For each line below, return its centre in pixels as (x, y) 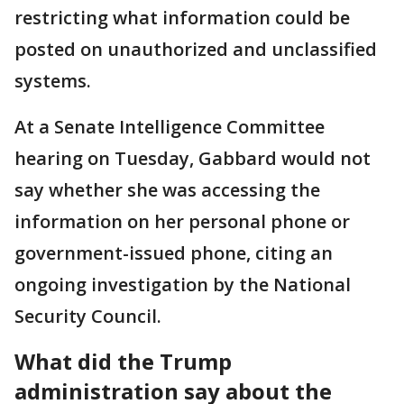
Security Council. (88, 316)
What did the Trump (123, 361)
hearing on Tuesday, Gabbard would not (193, 158)
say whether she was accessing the (167, 190)
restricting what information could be (182, 18)
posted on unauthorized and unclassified (196, 49)
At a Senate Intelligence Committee (170, 127)
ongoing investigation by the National (183, 285)
